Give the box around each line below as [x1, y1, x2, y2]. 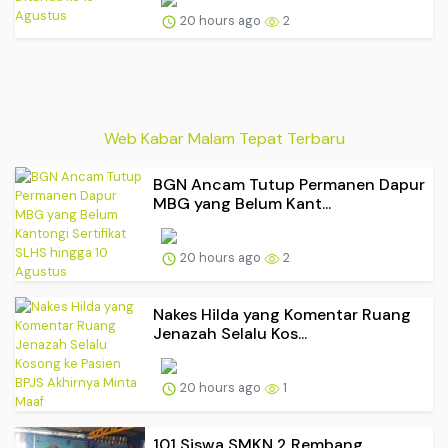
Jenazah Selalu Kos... [153, 322, 307, 344]
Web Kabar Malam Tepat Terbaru [103, 127, 345, 149]
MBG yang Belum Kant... [153, 192, 331, 214]
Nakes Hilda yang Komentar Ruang [153, 303, 411, 325]
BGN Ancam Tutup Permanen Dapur [153, 173, 425, 195]
